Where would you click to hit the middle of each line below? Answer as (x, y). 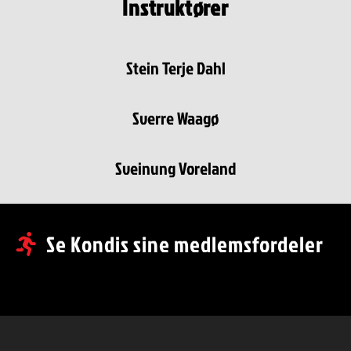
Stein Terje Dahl (175, 68)
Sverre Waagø (175, 118)
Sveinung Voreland (175, 168)
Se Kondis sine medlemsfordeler (185, 244)
